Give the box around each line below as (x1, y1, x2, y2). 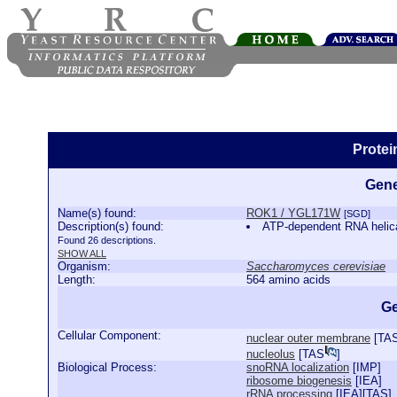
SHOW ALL (58, 248, 106, 259)
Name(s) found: (58, 206, 136, 220)
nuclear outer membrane (246, 331, 370, 345)
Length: (58, 273, 96, 286)
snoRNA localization (246, 361, 349, 374)
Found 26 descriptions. (58, 235, 156, 245)
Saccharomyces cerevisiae (246, 260, 385, 273)
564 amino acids (246, 273, 331, 286)
